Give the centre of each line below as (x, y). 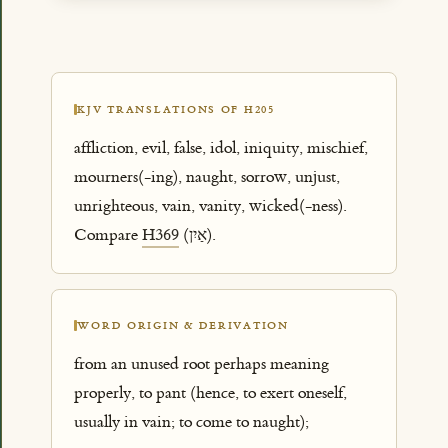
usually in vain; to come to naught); (192, 422)
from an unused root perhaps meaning (202, 364)
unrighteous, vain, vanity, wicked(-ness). (210, 206)
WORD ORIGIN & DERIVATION (183, 326)
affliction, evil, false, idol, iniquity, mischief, (221, 148)
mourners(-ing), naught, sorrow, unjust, (207, 177)
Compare (108, 235)
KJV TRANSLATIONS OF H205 (176, 109)
